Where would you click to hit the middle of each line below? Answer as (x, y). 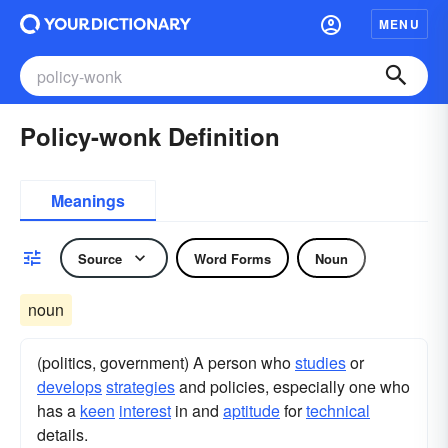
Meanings (88, 200)
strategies (140, 386)
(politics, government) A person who (166, 362)
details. (62, 434)
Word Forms (232, 258)
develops (69, 386)
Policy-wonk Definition (150, 136)
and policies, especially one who (292, 386)
